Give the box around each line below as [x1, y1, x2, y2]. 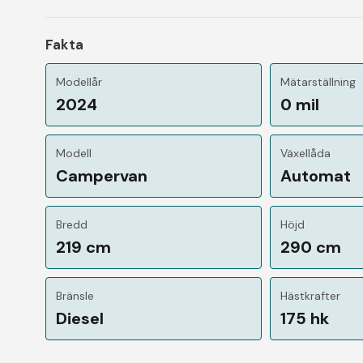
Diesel [56, 307, 104, 329]
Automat [280, 164, 352, 186]
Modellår [56, 74, 102, 89]
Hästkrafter [280, 288, 341, 303]
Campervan [56, 164, 147, 186]
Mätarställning [280, 74, 357, 89]
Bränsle [56, 288, 94, 303]
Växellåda [280, 145, 331, 160]
